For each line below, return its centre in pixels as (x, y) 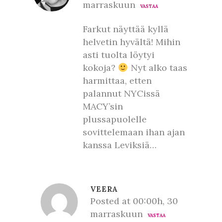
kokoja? (100, 68)
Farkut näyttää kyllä (126, 29)
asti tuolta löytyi (119, 55)
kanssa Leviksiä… (120, 145)
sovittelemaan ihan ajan (134, 132)
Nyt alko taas (158, 68)
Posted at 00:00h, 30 (134, 201)
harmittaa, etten (117, 81)
